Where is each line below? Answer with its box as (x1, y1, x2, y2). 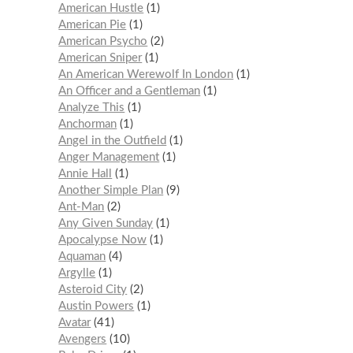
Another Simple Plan (58, 184, 164, 196)
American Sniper (58, 51, 143, 64)
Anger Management (58, 150, 160, 163)
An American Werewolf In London (58, 68, 234, 80)
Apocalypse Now (58, 233, 147, 246)
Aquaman (58, 250, 106, 262)
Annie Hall (58, 167, 113, 180)
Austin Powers (58, 299, 135, 312)
